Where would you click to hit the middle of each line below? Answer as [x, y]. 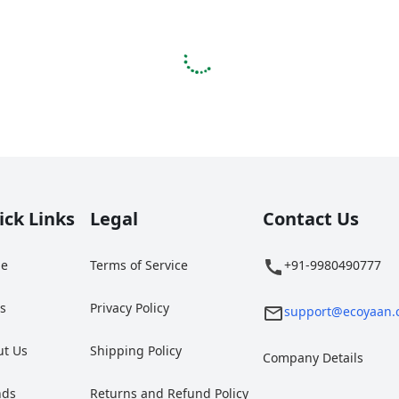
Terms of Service [138, 265]
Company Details [313, 358]
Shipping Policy [135, 350]
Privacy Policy [129, 308]
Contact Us [310, 219]
